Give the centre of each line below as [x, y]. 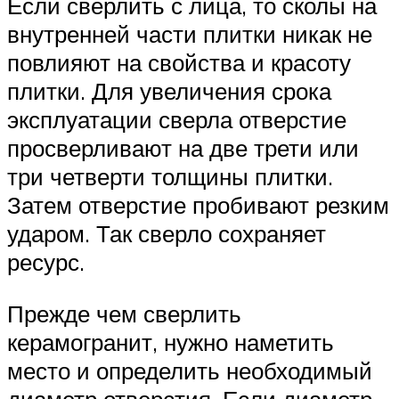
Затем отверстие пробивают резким [198, 205]
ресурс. [46, 262]
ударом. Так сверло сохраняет [167, 234]
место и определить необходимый [190, 371]
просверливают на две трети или [183, 148]
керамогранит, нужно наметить [171, 342]
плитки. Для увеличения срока [169, 91]
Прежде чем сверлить [124, 314]
